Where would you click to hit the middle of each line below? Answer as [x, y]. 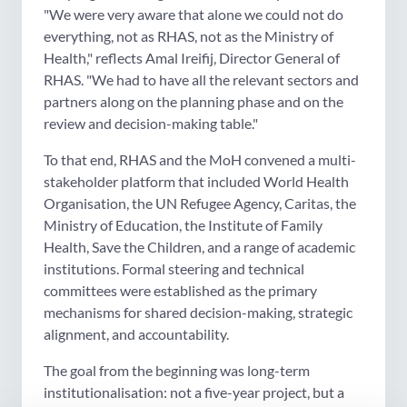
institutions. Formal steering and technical [174, 269]
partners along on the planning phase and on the [194, 102]
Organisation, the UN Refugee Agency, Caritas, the [200, 203]
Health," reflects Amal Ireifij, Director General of [192, 58]
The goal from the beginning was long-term [177, 371]
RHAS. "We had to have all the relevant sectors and [201, 80]
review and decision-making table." [151, 124]
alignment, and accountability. [136, 334]
